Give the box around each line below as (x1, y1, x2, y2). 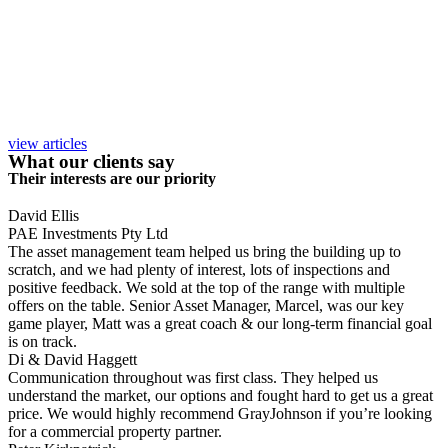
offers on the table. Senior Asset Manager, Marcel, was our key (8, 296, 404, 314)
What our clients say (8, 150, 175, 172)
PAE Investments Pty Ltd (8, 224, 168, 242)
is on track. (8, 332, 77, 350)
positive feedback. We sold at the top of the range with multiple (8, 278, 405, 296)
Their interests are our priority (8, 169, 216, 187)
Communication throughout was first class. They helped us (8, 368, 378, 386)
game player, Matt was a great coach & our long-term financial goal (8, 314, 432, 332)
